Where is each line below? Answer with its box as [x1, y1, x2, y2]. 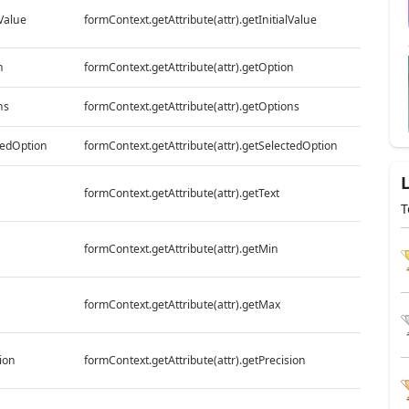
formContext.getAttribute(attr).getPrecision [83, 351, 306, 368]
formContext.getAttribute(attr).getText [83, 184, 279, 201]
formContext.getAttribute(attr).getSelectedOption [83, 137, 338, 153]
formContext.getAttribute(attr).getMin [83, 240, 278, 257]
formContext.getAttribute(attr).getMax [83, 296, 280, 312]
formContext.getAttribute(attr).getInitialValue [83, 11, 317, 27]
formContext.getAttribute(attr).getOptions [83, 98, 299, 114]
